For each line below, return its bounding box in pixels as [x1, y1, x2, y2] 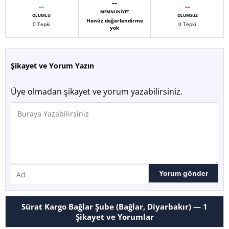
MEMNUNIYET [100, 8, 129, 14]
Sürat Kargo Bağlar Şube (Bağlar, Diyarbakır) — [21, 201, 203, 212]
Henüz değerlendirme [86, 16, 143, 24]
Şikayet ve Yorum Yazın [11, 60, 94, 71]
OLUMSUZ [177, 12, 198, 18]
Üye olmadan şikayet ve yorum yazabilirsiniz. [11, 85, 182, 97]
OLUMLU [32, 12, 51, 18]
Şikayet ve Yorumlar [75, 211, 154, 222]
